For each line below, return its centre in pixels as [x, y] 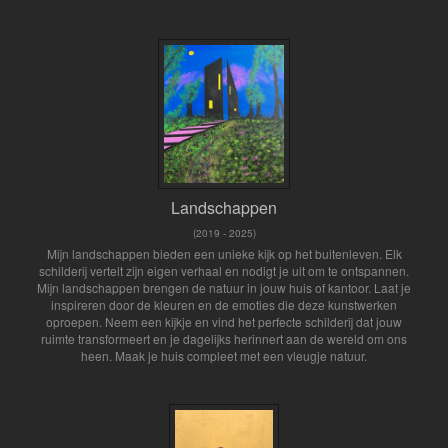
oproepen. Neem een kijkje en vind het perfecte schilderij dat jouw [224, 322]
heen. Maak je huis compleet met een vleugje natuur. [224, 356]
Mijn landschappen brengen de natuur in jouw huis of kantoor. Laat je [224, 288]
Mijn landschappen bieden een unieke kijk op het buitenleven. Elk [224, 254]
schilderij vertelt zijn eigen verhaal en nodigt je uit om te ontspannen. [224, 271]
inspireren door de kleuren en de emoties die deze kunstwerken [224, 305]
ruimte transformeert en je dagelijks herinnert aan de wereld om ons [224, 339]
